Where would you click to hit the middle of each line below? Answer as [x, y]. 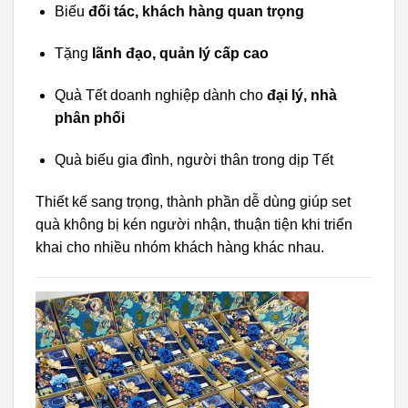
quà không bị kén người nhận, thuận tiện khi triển [194, 224]
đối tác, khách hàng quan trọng [196, 12]
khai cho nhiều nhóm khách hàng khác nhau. [180, 247]
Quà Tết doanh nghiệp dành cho [160, 96]
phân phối [89, 118]
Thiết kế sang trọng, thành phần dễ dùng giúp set [193, 201]
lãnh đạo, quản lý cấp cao [180, 54]
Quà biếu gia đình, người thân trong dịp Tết [194, 159]
